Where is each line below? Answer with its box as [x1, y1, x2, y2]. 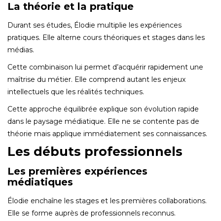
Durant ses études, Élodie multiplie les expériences [7, 20, 182, 30]
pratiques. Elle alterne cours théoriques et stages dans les [7, 33, 205, 42]
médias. [7, 45, 34, 54]
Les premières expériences [7, 165, 147, 177]
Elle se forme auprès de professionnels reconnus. [7, 208, 176, 218]
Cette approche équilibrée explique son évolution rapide [7, 104, 199, 113]
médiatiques [7, 176, 73, 188]
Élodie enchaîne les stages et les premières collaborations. [7, 196, 207, 205]
